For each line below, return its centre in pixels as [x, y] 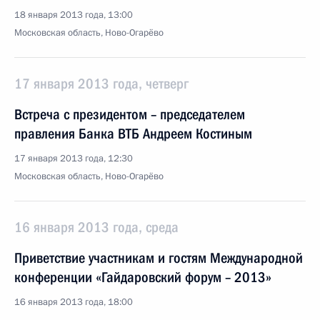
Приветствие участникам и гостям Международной [159, 258]
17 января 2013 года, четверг [101, 84]
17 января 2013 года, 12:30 [74, 159]
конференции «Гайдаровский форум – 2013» [143, 277]
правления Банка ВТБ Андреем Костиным [133, 134]
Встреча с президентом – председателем [130, 114]
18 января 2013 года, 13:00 [74, 15]
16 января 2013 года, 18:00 [74, 302]
